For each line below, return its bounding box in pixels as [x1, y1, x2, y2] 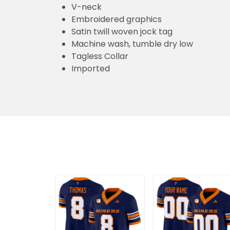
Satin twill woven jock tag [71, 26, 172, 38]
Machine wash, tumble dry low [71, 38, 193, 50]
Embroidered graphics [71, 13, 162, 26]
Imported [71, 63, 110, 75]
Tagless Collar [71, 50, 128, 63]
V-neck [71, 1, 102, 13]
